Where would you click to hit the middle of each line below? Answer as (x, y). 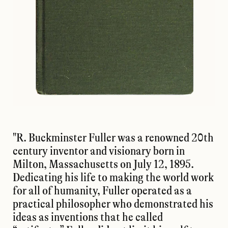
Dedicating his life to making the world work (113, 178)
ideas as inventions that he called (88, 217)
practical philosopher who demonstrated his (113, 204)
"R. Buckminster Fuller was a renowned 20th (113, 138)
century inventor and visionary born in (99, 151)
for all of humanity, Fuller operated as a (102, 191)
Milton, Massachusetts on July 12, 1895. (103, 164)
